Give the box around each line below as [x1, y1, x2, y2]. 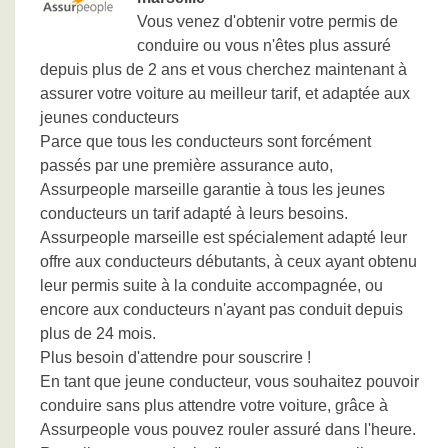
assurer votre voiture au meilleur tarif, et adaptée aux [40, 85, 410, 102]
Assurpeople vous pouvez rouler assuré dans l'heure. [40, 421, 416, 438]
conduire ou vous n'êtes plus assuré [137, 37, 391, 54]
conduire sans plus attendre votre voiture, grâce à [40, 397, 388, 414]
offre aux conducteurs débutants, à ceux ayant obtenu [40, 253, 417, 270]
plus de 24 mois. [40, 325, 156, 342]
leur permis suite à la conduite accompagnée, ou [40, 277, 383, 294]
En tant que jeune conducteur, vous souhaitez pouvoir [40, 373, 419, 390]
